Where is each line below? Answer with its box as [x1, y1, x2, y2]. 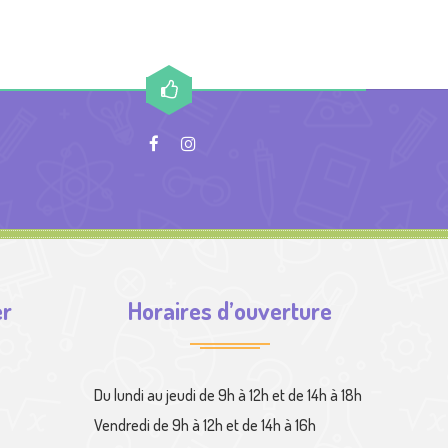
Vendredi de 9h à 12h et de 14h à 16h [93, 415, 316, 435]
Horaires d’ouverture [127, 295, 332, 326]
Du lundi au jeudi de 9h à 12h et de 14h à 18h [93, 385, 362, 405]
